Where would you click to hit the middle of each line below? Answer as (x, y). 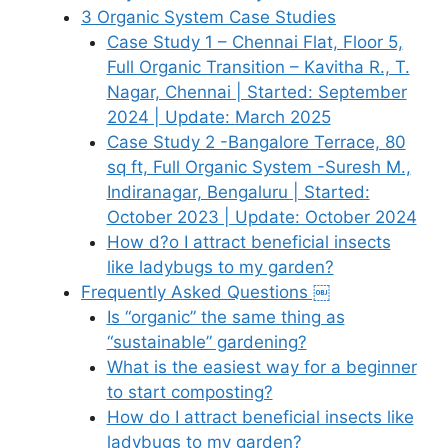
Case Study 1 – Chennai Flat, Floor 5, (254, 41)
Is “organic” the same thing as (225, 316)
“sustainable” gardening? (206, 341)
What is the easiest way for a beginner (261, 366)
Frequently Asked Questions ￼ (205, 291)
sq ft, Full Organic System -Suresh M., (258, 166)
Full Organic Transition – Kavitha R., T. (258, 66)
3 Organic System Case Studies (208, 16)
